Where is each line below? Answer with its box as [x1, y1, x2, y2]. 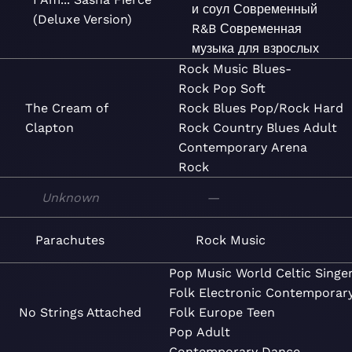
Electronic [199, 285, 262, 300]
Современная [220, 21, 302, 36]
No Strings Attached [19, 305, 142, 320]
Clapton [24, 120, 74, 135]
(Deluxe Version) [32, 11, 132, 27]
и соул [192, 2, 229, 16]
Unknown [42, 189, 100, 205]
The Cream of [24, 101, 108, 115]
